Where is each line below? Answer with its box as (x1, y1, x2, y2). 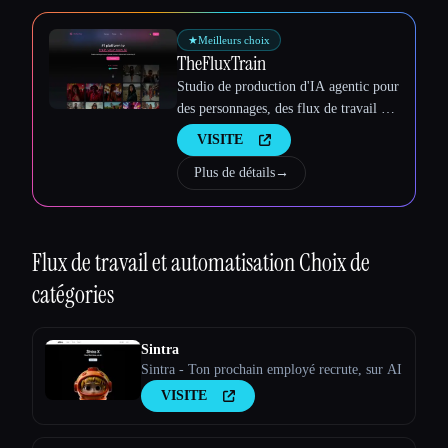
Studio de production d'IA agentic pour (177, 79, 399, 95)
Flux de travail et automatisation (32, 247, 299, 279)
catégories (32, 279, 114, 311)
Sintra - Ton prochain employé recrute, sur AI (141, 362, 402, 378)
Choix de (299, 247, 370, 279)
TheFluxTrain (177, 50, 266, 77)
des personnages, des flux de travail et (177, 101, 391, 117)
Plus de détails (194, 165, 275, 181)
